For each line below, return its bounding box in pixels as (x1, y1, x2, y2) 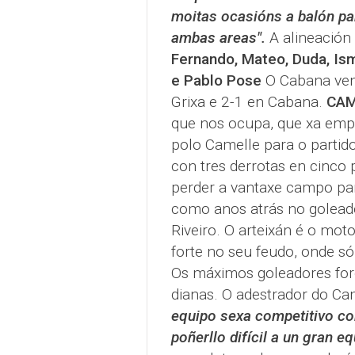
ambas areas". (170, 28, 265, 47)
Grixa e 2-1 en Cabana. (170, 92, 326, 111)
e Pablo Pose (170, 71, 261, 90)
